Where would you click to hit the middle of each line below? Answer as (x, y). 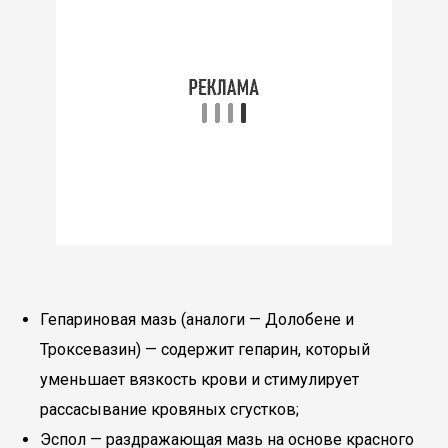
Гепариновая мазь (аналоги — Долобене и (197, 319)
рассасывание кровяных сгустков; (169, 409)
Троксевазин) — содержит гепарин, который (205, 349)
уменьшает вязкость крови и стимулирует (199, 379)
